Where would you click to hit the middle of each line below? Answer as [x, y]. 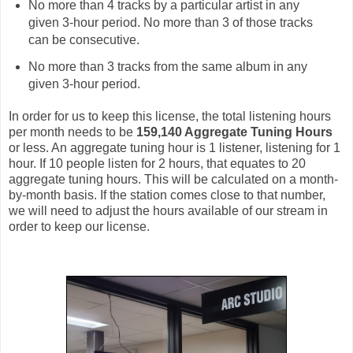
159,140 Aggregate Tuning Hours [234, 132]
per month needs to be [72, 132]
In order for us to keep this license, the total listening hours [170, 117]
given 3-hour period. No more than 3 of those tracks [170, 23]
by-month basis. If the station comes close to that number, [167, 195]
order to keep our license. [79, 227]
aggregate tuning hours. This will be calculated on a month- [173, 180]
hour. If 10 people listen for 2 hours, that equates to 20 [157, 164]
